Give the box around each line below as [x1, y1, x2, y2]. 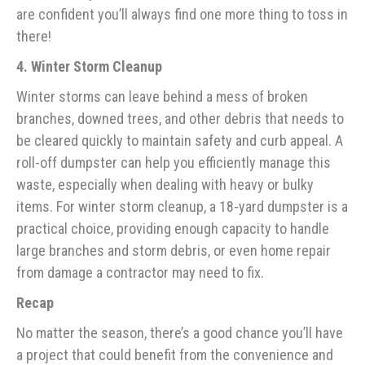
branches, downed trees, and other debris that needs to [16, 110, 344, 128]
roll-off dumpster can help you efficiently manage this [16, 154, 331, 172]
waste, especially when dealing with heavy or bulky [16, 176, 314, 194]
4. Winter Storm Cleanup [16, 58, 162, 76]
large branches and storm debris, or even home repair [16, 242, 331, 260]
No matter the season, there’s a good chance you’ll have [16, 324, 343, 342]
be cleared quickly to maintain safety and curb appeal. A [16, 132, 343, 150]
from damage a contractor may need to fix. [16, 264, 264, 282]
